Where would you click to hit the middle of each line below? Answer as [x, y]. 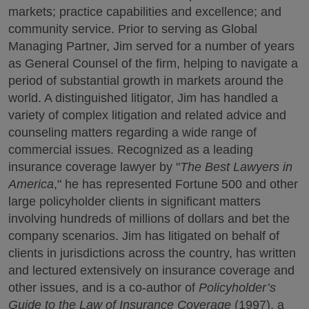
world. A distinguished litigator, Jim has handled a [143, 98]
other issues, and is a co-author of [103, 288]
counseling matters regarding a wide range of [132, 132]
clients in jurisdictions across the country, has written [152, 253]
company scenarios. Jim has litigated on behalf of [144, 236]
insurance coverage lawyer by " [94, 167]
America [31, 184]
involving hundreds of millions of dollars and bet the [149, 219]
